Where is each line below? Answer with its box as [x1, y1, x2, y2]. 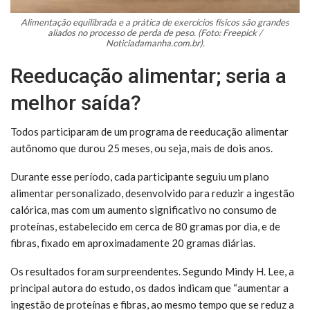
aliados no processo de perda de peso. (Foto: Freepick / [48, 26, 262, 38]
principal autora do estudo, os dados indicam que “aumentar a [10, 281, 289, 294]
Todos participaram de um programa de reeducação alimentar [10, 125, 289, 138]
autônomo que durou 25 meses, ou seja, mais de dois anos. [10, 141, 273, 154]
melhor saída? [10, 90, 141, 115]
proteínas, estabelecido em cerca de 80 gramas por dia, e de [10, 219, 280, 232]
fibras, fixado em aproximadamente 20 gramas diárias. [10, 236, 255, 249]
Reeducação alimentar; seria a [10, 63, 286, 88]
